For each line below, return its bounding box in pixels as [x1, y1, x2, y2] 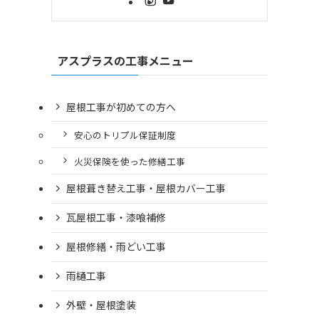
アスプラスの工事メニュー [57, 52, 194, 70]
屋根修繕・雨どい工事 [66, 239, 166, 254]
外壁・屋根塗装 [66, 298, 136, 313]
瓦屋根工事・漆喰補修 [66, 210, 166, 225]
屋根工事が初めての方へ [66, 99, 176, 114]
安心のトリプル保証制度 [73, 127, 176, 142]
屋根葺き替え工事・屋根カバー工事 [66, 181, 226, 196]
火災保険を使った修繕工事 [73, 154, 185, 168]
